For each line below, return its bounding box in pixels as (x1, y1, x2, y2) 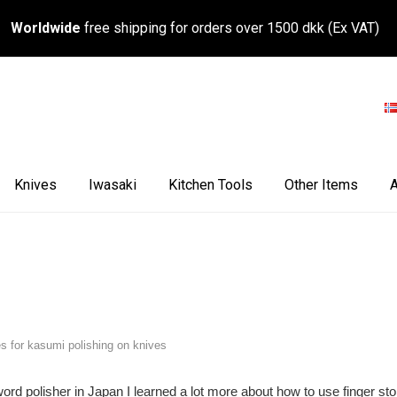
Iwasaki (89, 175, 136, 193)
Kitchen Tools (168, 175, 253, 193)
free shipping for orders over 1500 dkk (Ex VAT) (80, 19, 379, 36)
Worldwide (10, 19, 81, 36)
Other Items (284, 175, 358, 193)
